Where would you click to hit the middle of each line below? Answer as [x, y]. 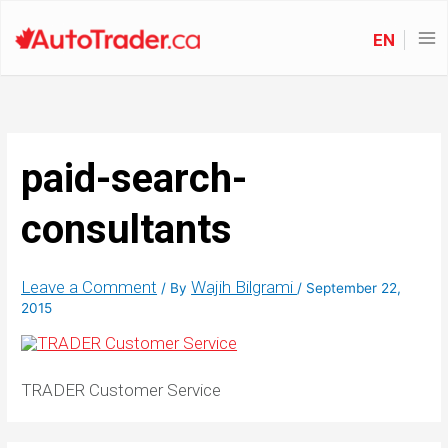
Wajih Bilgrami [244, 287]
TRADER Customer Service [121, 390]
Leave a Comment [89, 287]
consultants [127, 230]
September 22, [354, 288]
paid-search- [134, 179]
